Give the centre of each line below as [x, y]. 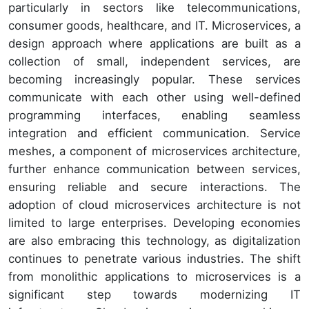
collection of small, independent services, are [154, 62]
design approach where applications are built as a [154, 44]
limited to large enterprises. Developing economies [154, 223]
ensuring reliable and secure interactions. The [154, 187]
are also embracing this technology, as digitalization [154, 241]
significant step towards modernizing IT [154, 295]
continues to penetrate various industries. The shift [154, 259]
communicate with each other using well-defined [154, 98]
